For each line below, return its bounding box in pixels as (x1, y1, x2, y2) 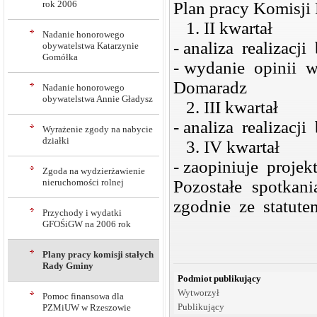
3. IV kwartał (173, 137, 279, 157)
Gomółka (42, 52, 78, 62)
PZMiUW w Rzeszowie (42, 302, 131, 313)
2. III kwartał (173, 98, 278, 117)
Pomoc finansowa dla (42, 291, 124, 301)
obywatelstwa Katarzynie (42, 40, 139, 51)
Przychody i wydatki (42, 207, 122, 218)
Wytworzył (178, 287, 219, 299)
